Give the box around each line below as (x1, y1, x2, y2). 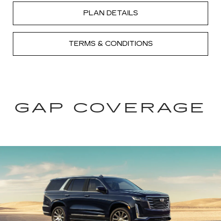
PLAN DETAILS (83, 9, 138, 18)
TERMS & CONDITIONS (68, 39, 153, 48)
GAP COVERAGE (14, 100, 207, 117)
